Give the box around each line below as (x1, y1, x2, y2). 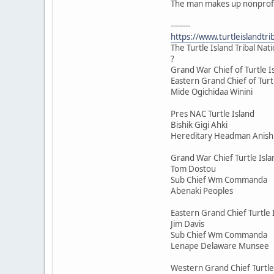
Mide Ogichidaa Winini (171, 86, 253, 97)
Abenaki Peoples (171, 185, 233, 196)
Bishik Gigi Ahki (171, 119, 228, 130)
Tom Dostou (171, 163, 216, 174)
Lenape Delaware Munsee (171, 240, 269, 251)
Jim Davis (171, 218, 204, 229)
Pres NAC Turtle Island (171, 108, 254, 119)
